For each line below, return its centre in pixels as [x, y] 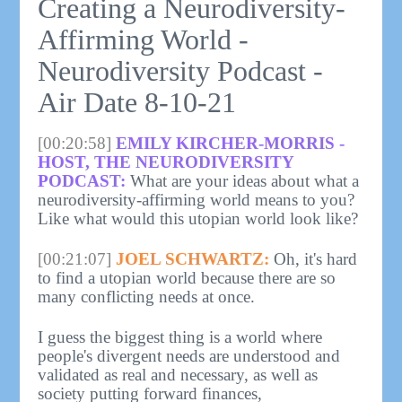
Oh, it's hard [314, 259]
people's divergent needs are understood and [189, 356]
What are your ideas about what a [243, 181]
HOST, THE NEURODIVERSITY [166, 162]
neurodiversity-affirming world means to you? [197, 200]
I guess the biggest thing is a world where [180, 337]
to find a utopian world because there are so [187, 278]
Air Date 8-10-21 [137, 102]
